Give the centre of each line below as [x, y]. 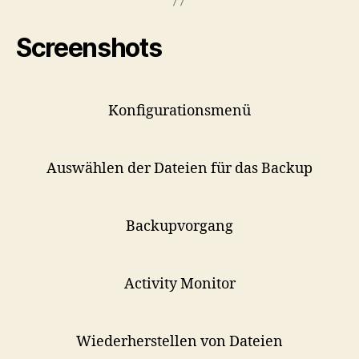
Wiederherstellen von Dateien [179, 342]
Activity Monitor [179, 284]
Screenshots [89, 48]
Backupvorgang [179, 226]
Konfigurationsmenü [179, 111]
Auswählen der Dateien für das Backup [179, 169]
